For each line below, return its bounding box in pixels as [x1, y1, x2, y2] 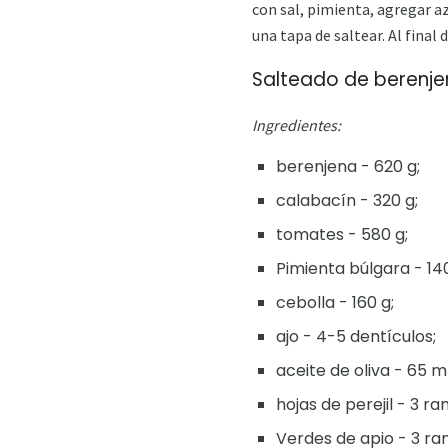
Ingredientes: [252, 114, 341, 135]
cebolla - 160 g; [276, 290, 394, 314]
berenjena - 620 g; [276, 154, 420, 178]
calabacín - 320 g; [276, 188, 418, 212]
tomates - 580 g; [276, 222, 408, 246]
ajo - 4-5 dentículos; [276, 324, 436, 348]
